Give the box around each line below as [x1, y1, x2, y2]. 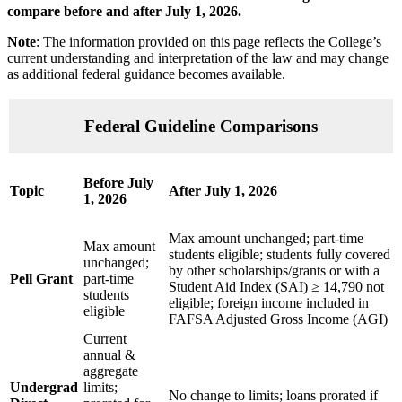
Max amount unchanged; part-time [169, 231, 363, 247]
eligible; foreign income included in [169, 295, 369, 311]
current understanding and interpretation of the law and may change [7, 50, 389, 66]
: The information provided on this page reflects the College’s [36, 34, 381, 50]
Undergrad [10, 380, 78, 396]
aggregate [83, 363, 138, 380]
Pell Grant [10, 271, 73, 287]
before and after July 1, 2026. [64, 4, 241, 20]
